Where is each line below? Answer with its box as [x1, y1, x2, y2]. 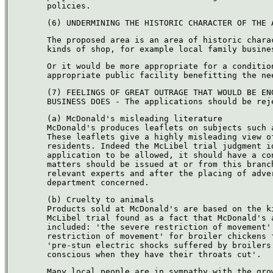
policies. [47, 1, 91, 10]
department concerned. [47, 178, 149, 187]
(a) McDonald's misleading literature [47, 114, 222, 123]
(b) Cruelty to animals [47, 195, 154, 204]
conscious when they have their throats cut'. [47, 250, 261, 259]
